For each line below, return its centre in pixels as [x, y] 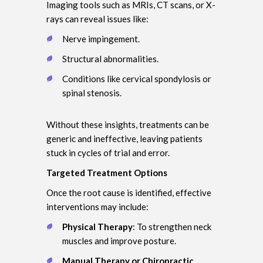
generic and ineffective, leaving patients [124, 138]
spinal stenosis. [92, 92]
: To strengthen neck [172, 226]
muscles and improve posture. [119, 240]
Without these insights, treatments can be [128, 124]
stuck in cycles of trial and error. [108, 152]
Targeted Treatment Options [107, 172]
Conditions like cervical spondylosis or [137, 78]
